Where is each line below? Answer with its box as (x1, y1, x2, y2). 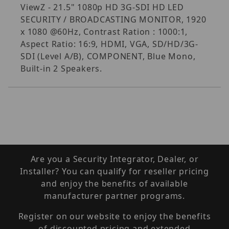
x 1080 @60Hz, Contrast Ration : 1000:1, (20, 26, 188, 37)
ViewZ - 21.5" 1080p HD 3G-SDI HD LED (20, 1, 184, 13)
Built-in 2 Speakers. (20, 62, 103, 74)
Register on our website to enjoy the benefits (18, 211, 211, 222)
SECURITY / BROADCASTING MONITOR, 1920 (20, 13, 207, 25)
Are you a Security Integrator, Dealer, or (30, 153, 199, 165)
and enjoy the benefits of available (41, 178, 188, 189)
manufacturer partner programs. (43, 190, 185, 201)
